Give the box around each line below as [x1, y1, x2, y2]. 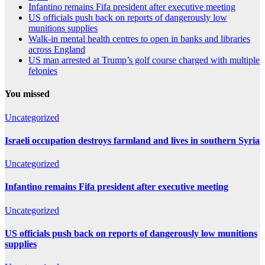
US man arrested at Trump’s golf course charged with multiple [28, 55, 260, 66]
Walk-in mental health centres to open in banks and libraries [28, 34, 250, 44]
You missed [5, 89, 50, 99]
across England [28, 44, 85, 55]
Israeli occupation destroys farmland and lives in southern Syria [5, 135, 260, 146]
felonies [28, 66, 57, 76]
